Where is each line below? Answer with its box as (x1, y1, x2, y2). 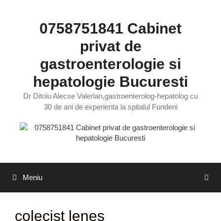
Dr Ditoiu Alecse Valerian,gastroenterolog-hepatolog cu (23, 92, 198, 100)
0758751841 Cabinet (39, 20, 182, 37)
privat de (79, 38, 142, 54)
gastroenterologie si (40, 56, 181, 72)
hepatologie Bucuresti (33, 74, 188, 90)
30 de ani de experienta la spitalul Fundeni (43, 103, 178, 111)
